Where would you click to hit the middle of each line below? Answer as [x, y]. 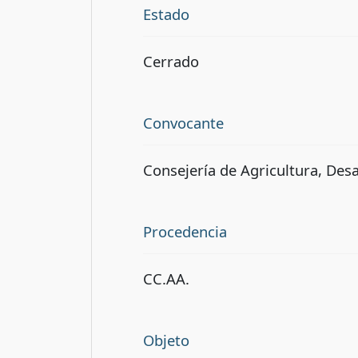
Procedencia [185, 231]
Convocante [183, 122]
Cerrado [171, 61]
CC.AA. [166, 278]
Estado [166, 14]
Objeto [166, 340]
